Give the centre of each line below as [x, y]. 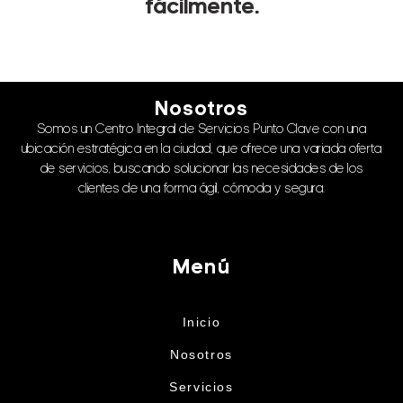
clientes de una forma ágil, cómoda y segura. [201, 190]
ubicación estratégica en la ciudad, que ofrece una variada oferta [201, 150]
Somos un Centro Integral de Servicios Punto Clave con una [201, 130]
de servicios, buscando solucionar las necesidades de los [201, 170]
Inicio [201, 322]
